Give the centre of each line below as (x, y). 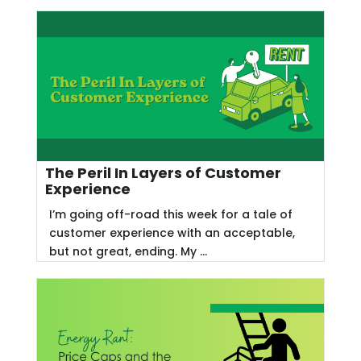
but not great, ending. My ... (128, 252)
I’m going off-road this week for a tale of (170, 215)
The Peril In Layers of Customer (163, 173)
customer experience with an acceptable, (172, 233)
